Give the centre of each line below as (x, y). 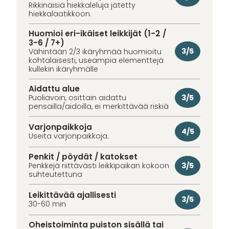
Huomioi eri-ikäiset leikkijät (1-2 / (97, 34)
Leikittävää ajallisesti (72, 195)
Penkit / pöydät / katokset (83, 157)
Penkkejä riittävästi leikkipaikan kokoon (99, 166)
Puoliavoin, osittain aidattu (77, 98)
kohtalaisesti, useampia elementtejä (96, 61)
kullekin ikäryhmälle (63, 69)
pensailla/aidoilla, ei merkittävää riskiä (99, 107)
